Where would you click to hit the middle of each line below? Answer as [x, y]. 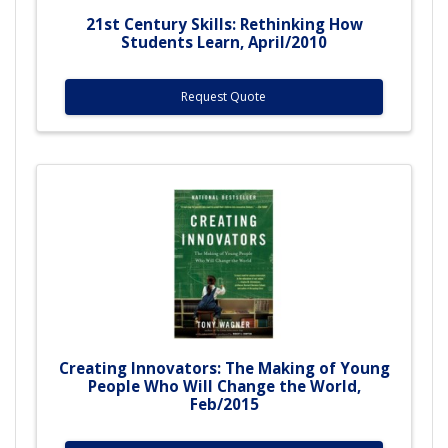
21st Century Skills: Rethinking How [224, 23]
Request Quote [224, 96]
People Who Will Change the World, [224, 385]
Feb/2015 [224, 403]
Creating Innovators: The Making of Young [224, 367]
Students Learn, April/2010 [224, 41]
